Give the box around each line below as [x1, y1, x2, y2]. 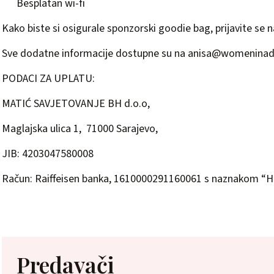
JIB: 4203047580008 [2, 146, 94, 161]
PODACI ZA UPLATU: [2, 71, 95, 86]
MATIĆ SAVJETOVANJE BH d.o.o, [2, 96, 150, 111]
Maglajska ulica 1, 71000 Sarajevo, [2, 121, 158, 136]
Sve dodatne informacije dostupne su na [2, 46, 188, 61]
